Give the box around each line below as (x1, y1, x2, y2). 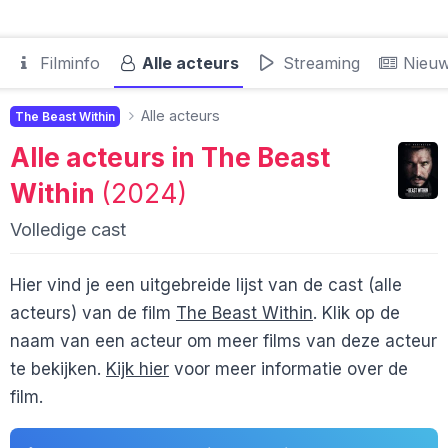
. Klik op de (313, 303, 400, 324)
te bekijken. (10, 359, 106, 380)
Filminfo (34, 53, 100, 73)
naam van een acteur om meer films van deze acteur (10, 331, 437, 352)
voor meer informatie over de (169, 359, 408, 380)
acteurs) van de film (10, 303, 176, 324)
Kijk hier (106, 359, 169, 380)
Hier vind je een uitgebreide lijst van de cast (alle (10, 275, 402, 296)
